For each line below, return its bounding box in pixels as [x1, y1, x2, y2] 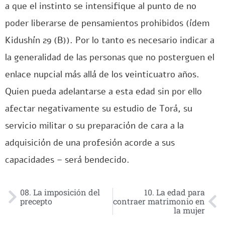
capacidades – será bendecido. [5, 154, 130, 166]
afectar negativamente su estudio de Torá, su [5, 102, 192, 115]
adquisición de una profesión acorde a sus [5, 137, 175, 149]
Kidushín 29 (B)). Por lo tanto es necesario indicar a [5, 34, 214, 46]
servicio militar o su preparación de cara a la [5, 120, 184, 132]
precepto [20, 196, 52, 206]
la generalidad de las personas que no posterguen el [5, 51, 214, 63]
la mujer [174, 205, 205, 215]
